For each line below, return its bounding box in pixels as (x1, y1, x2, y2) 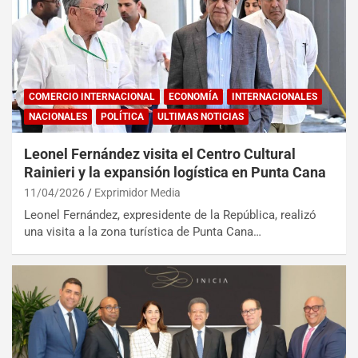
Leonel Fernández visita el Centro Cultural (24, 145, 296, 163)
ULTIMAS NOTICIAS (157, 111, 244, 123)
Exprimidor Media (94, 186, 181, 200)
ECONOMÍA (169, 91, 218, 103)
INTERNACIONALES (232, 91, 317, 103)
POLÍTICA (101, 111, 144, 123)
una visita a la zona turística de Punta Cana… (24, 225, 261, 240)
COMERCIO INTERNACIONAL (29, 91, 155, 103)
